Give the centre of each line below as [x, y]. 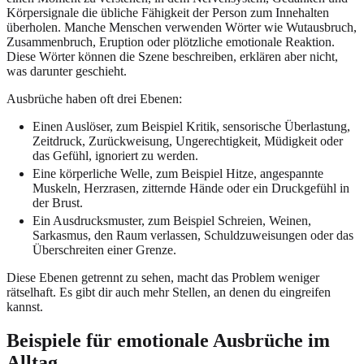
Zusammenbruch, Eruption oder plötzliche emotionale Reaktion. [171, 41]
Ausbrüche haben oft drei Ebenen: [94, 98]
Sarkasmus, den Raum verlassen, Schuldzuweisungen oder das [193, 235]
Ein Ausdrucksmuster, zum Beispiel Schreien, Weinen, [172, 220]
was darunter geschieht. [67, 71]
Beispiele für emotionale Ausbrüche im [168, 341]
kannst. [25, 306]
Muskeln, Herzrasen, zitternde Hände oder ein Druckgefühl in [191, 188]
